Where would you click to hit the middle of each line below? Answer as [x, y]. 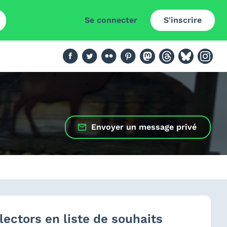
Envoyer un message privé [144, 127]
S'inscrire [183, 20]
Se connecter [111, 20]
